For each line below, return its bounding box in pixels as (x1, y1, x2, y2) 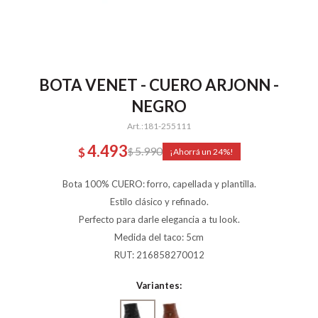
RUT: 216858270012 (114, 249, 204, 261)
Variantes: (136, 280, 182, 291)
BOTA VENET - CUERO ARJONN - (39, 75, 279, 94)
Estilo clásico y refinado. (109, 196, 209, 207)
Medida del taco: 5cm (114, 231, 204, 243)
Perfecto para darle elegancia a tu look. (78, 214, 240, 225)
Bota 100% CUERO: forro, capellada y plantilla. (62, 178, 256, 190)
